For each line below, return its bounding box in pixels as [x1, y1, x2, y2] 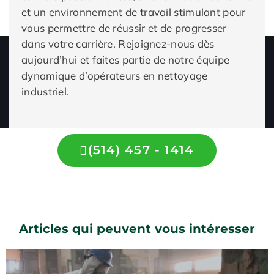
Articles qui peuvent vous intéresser [19, 221, 255, 236]
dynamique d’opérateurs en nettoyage [21, 69, 208, 82]
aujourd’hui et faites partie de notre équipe [21, 53, 230, 66]
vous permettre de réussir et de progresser [21, 21, 227, 34]
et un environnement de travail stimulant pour [21, 6, 246, 18]
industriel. [21, 85, 70, 98]
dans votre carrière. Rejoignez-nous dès [21, 37, 215, 50]
